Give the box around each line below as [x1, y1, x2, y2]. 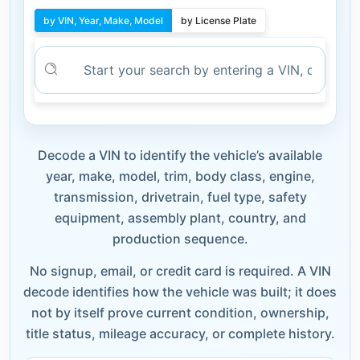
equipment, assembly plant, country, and [54, 209, 306, 226]
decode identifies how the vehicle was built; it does [23, 283, 337, 300]
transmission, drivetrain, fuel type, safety [53, 188, 307, 205]
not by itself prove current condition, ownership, [31, 304, 329, 321]
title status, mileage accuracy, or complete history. [25, 325, 335, 342]
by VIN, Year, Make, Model [43, 14, 163, 27]
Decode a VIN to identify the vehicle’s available [38, 146, 322, 163]
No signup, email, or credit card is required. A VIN [29, 262, 331, 279]
